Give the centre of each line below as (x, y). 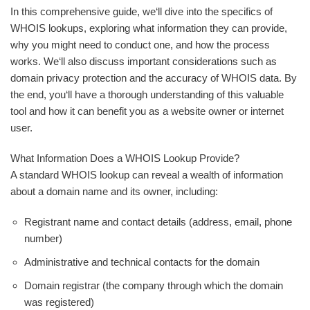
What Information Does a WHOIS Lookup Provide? (125, 158)
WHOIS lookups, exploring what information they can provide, (149, 28)
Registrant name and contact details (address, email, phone (158, 222)
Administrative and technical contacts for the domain (142, 262)
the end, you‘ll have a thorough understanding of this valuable (147, 94)
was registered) (59, 302)
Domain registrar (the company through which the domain (154, 285)
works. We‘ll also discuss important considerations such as (144, 61)
